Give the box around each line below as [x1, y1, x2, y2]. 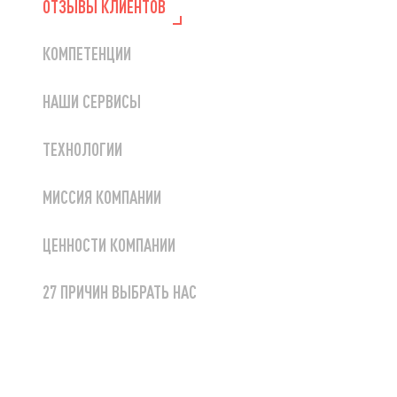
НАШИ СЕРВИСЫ [43, 90, 141, 113]
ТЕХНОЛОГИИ [43, 137, 122, 161]
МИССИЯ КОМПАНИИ [43, 184, 161, 208]
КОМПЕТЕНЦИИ [43, 42, 131, 66]
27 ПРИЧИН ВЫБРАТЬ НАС [43, 280, 197, 304]
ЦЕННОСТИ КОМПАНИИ [43, 232, 175, 256]
